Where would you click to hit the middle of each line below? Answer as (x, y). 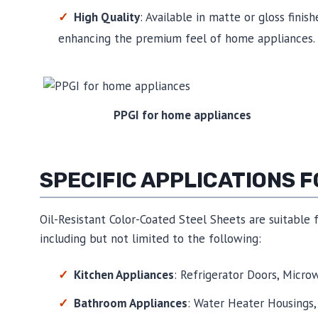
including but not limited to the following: (150, 239)
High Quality (106, 17)
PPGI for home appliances (182, 115)
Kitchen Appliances (124, 275)
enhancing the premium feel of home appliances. (186, 39)
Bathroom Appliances (130, 303)
